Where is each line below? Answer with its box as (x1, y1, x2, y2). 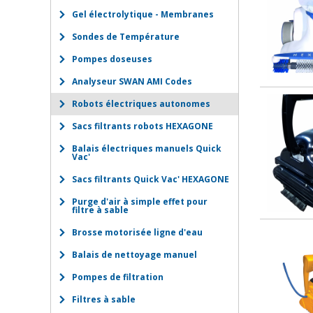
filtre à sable (72, 204, 129, 216)
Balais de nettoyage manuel (72, 249, 197, 261)
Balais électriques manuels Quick (72, 143, 221, 154)
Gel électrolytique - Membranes (72, 8, 214, 20)
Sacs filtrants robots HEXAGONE (72, 120, 213, 132)
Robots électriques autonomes (72, 98, 210, 110)
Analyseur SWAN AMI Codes (72, 75, 192, 87)
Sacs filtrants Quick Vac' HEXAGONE (72, 173, 229, 185)
